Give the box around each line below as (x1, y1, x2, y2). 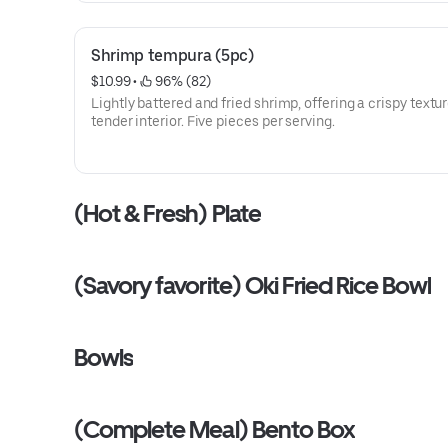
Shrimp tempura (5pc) (91, 46, 254, 65)
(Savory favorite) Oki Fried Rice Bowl (74, 271, 432, 300)
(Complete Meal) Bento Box (74, 415, 355, 444)
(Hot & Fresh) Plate (74, 199, 261, 228)
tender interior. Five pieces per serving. (91, 113, 335, 129)
